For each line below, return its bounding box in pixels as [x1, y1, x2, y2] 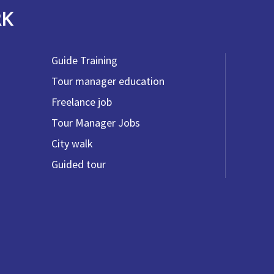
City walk [51, 136, 93, 150]
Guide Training [51, 53, 117, 67]
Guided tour [51, 157, 106, 171]
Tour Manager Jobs [51, 116, 140, 130]
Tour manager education [51, 74, 165, 88]
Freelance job [51, 95, 112, 109]
